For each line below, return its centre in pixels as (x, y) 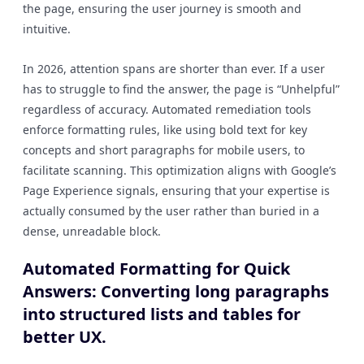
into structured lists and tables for (162, 314)
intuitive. (47, 29)
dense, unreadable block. (92, 231)
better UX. (65, 337)
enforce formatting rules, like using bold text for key (165, 130)
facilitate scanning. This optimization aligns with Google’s (180, 170)
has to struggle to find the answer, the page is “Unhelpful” (181, 89)
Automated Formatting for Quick (156, 269)
